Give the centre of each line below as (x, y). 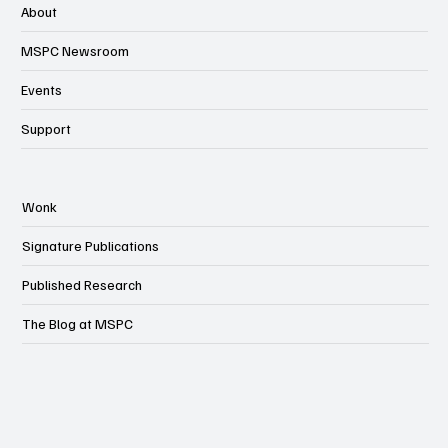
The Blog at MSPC (77, 324)
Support (45, 128)
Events (41, 89)
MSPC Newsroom (74, 50)
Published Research (81, 285)
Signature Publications (90, 246)
